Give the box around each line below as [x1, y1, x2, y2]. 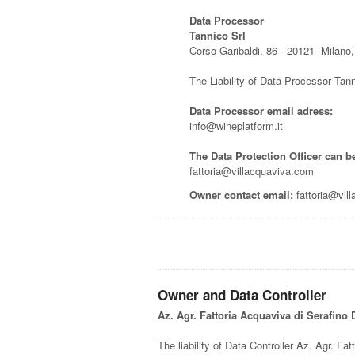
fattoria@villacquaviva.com [189, 163, 315, 179]
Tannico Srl [189, 28, 246, 44]
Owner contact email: [189, 187, 294, 203]
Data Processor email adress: [189, 103, 334, 119]
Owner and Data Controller [158, 285, 327, 305]
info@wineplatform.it [189, 118, 284, 134]
